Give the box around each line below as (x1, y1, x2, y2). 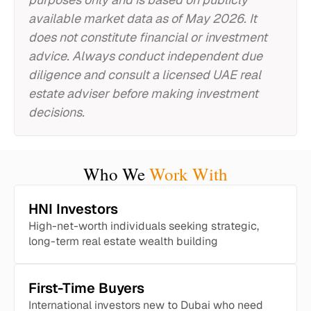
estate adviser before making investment (28, 85, 258, 101)
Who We (83, 162, 149, 185)
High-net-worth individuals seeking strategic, (28, 219, 259, 233)
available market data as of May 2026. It (28, 10, 257, 26)
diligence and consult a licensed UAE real (28, 67, 261, 83)
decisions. (28, 104, 85, 120)
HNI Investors (28, 200, 118, 218)
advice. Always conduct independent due (28, 48, 262, 64)
